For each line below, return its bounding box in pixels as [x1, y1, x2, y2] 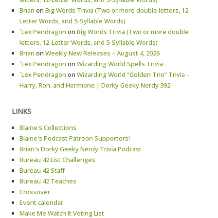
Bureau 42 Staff [19, 166, 65, 175]
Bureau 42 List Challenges [19, 155, 95, 164]
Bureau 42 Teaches [19, 177, 76, 185]
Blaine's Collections [19, 123, 76, 132]
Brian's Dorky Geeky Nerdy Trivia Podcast [19, 145, 142, 153]
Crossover [19, 187, 50, 196]
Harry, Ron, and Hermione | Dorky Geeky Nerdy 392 [19, 81, 170, 90]
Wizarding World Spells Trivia [77, 59, 163, 68]
